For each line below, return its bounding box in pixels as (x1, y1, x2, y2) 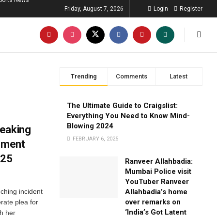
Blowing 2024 (67, 122, 114, 130)
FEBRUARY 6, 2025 (71, 136, 119, 142)
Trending (70, 73, 97, 80)
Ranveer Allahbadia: (125, 157, 193, 166)
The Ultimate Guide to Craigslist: (67, 101, 178, 110)
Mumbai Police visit (125, 167, 192, 176)
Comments (115, 73, 147, 80)
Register (178, 5, 202, 12)
